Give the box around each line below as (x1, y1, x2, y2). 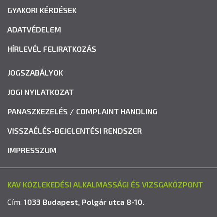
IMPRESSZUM (7, 145, 57, 155)
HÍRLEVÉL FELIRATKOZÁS (7, 44, 96, 53)
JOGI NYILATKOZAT (7, 87, 74, 96)
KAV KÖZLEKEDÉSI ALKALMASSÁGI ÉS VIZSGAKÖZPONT (7, 180, 203, 189)
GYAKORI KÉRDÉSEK (7, 5, 77, 15)
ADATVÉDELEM (7, 25, 61, 34)
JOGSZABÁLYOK (7, 68, 63, 77)
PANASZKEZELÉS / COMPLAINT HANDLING (7, 107, 157, 116)
